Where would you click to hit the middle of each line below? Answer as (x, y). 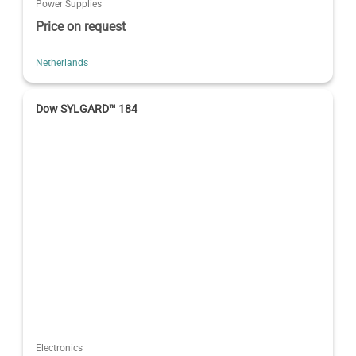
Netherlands (62, 62)
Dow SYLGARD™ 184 (87, 108)
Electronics (60, 348)
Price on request (81, 26)
